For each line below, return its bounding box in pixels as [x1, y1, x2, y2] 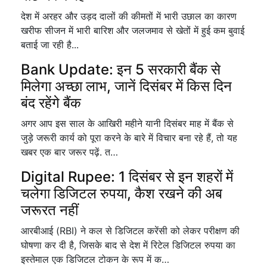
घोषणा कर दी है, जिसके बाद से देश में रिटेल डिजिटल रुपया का [21, 239, 235, 251]
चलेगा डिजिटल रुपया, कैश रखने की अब [21, 185, 222, 202]
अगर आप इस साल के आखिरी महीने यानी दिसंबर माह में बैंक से [21, 117, 234, 129]
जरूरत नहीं [21, 201, 78, 219]
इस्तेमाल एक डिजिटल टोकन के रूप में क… [21, 253, 169, 265]
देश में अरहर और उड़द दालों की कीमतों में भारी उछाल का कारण [21, 10, 237, 22]
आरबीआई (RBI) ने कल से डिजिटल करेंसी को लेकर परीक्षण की [21, 225, 240, 237]
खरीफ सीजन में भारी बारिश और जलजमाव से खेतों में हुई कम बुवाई [21, 24, 244, 36]
